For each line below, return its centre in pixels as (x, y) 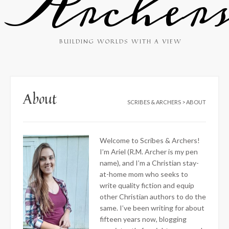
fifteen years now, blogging (143, 219)
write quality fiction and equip (147, 185)
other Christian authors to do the (153, 196)
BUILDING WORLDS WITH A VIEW (121, 41)
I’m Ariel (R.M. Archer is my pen (149, 151)
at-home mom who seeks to (144, 174)
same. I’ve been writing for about (152, 208)
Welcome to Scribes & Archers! (150, 140)
